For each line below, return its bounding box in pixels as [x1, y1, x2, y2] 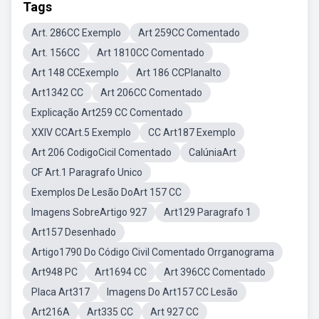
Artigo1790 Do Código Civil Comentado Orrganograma [31, 246, 274, 258]
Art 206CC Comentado [100, 87, 202, 98]
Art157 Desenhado [31, 226, 116, 238]
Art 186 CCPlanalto [136, 67, 221, 78]
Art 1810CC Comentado [97, 47, 204, 58]
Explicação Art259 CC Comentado [31, 107, 183, 118]
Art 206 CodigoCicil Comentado [31, 147, 172, 158]
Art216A [31, 306, 70, 318]
